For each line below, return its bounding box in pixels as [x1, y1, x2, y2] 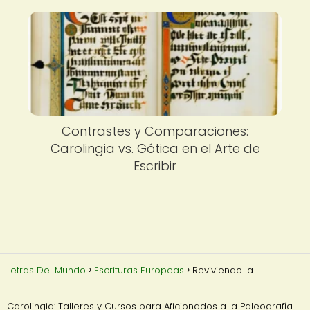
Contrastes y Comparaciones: [62, 122, 248, 140]
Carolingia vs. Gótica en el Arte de [50, 140, 260, 158]
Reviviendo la [192, 263, 253, 277]
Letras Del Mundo [7, 263, 86, 277]
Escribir [134, 157, 176, 175]
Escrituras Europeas [94, 263, 184, 277]
